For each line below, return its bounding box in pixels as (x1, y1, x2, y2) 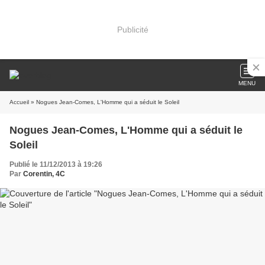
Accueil (9, 99, 29, 105)
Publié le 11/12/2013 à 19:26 (9, 160, 102, 169)
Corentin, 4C (23, 170, 65, 178)
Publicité (117, 24, 148, 34)
